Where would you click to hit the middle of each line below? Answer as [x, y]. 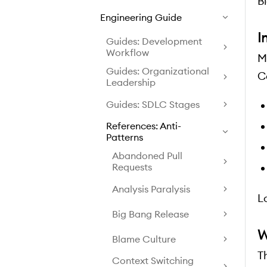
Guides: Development [154, 41]
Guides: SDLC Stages [153, 104]
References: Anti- [144, 126]
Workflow [128, 52]
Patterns [125, 137]
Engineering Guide [141, 17]
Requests [132, 167]
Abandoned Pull [147, 156]
